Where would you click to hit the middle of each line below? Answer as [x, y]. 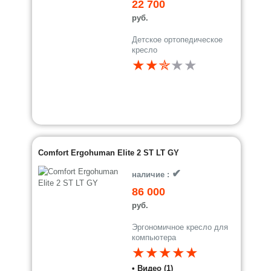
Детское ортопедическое [178, 40]
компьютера [154, 237]
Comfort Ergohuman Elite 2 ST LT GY [109, 153]
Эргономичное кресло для [180, 227]
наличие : [152, 175]
